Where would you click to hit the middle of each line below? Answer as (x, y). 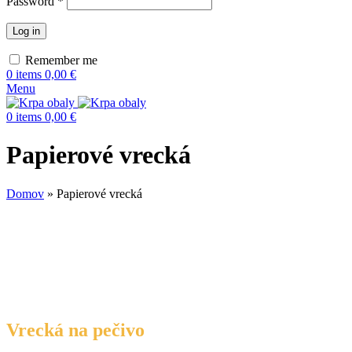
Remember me (61, 60)
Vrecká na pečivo (75, 330)
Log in (26, 31)
